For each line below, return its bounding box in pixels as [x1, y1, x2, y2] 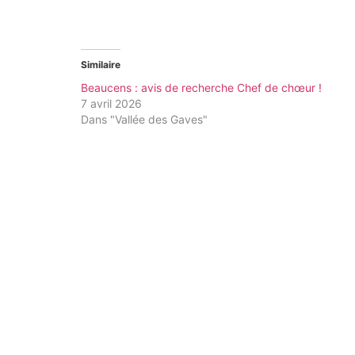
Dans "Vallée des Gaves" [81, 112, 208, 126]
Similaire [81, 58, 120, 71]
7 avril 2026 [81, 96, 142, 110]
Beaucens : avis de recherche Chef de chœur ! [81, 80, 322, 94]
